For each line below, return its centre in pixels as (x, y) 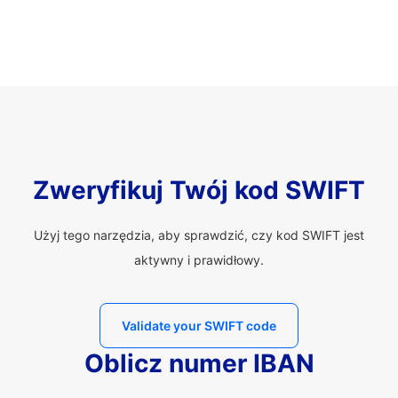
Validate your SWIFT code (199, 326)
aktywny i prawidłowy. (199, 260)
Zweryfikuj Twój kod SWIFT (199, 190)
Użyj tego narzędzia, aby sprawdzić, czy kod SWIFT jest (199, 235)
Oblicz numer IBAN (199, 363)
